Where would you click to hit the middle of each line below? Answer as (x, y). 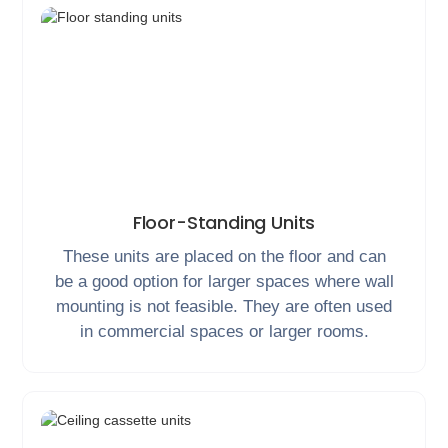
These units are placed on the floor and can (224, 256)
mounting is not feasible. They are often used (224, 306)
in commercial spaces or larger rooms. (224, 331)
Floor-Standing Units (224, 222)
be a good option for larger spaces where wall (224, 281)
